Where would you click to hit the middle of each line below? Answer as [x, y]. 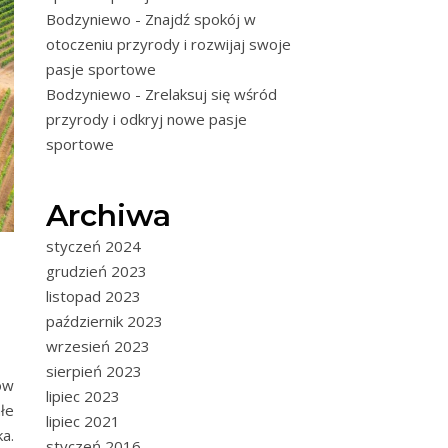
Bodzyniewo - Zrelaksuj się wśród [161, 94]
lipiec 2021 [83, 421]
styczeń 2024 [93, 246]
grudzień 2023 [96, 271]
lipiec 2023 [83, 396]
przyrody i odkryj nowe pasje [146, 119]
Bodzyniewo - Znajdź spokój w [151, 19]
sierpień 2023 [94, 371]
